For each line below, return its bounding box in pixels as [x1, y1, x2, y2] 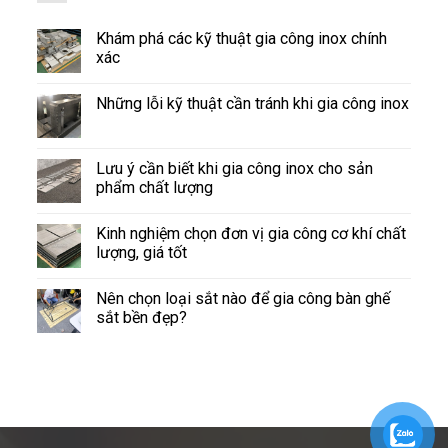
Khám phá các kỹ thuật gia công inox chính [96, 29, 388, 49]
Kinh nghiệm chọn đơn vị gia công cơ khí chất [96, 224, 407, 244]
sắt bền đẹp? [96, 308, 188, 328]
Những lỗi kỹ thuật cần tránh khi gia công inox [96, 94, 410, 114]
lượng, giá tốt [96, 243, 188, 263]
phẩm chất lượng [96, 178, 214, 198]
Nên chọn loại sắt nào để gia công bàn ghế [96, 289, 391, 309]
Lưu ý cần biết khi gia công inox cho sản [96, 159, 374, 179]
